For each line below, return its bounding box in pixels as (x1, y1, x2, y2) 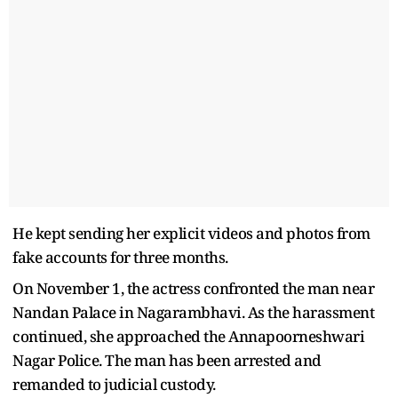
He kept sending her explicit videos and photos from (12, 222, 370, 243)
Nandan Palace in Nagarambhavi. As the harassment (12, 301, 374, 322)
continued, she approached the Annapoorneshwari (12, 325, 364, 346)
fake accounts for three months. (12, 246, 228, 267)
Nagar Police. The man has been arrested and (12, 349, 322, 370)
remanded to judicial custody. (12, 373, 216, 394)
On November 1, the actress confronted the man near (12, 277, 374, 298)
